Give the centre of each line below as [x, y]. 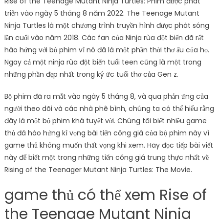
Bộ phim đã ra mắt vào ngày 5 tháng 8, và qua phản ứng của [106, 96]
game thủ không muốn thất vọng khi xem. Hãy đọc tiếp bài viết [109, 145]
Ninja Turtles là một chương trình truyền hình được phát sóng [107, 25]
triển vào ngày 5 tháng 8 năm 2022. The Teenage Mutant [102, 13]
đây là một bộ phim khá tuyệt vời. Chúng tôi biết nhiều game [105, 121]
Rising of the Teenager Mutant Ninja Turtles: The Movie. [98, 170]
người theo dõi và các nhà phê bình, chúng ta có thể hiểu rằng [109, 109]
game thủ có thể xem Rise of [105, 195]
